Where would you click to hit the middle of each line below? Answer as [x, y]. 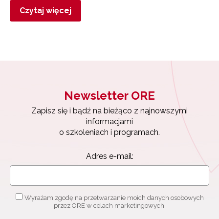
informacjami [109, 121]
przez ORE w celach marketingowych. [109, 205]
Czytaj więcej [45, 10]
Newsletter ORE [109, 95]
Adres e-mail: [109, 156]
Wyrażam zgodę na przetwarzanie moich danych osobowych [114, 197]
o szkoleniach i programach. [109, 132]
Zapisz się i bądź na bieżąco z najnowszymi [109, 110]
